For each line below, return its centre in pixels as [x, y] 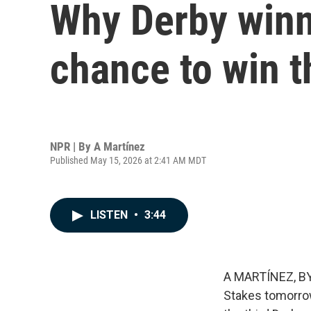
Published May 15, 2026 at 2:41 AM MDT [128, 160]
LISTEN [110, 215]
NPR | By [72, 146]
